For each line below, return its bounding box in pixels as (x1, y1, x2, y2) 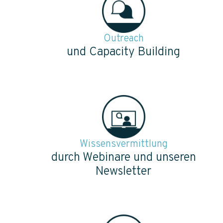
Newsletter (96, 164, 151, 179)
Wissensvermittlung (79, 137, 168, 151)
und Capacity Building (67, 44, 180, 60)
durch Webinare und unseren (51, 150, 196, 165)
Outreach (103, 32, 144, 45)
